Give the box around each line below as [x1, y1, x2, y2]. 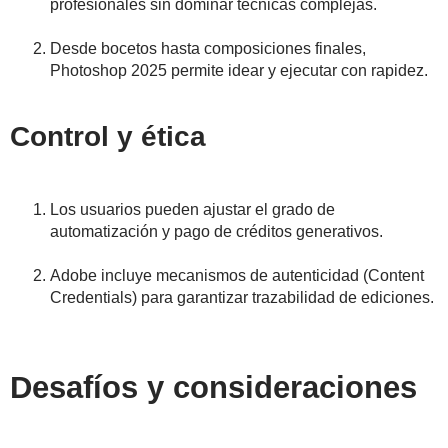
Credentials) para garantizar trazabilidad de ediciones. [50, 289, 434, 307]
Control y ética [10, 121, 206, 153]
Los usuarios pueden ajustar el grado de [50, 201, 335, 219]
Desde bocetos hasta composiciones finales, [50, 40, 366, 58]
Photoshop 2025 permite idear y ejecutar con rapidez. [50, 62, 428, 80]
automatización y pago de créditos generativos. [50, 223, 383, 241]
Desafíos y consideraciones [10, 370, 417, 406]
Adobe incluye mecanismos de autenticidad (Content [50, 267, 424, 285]
